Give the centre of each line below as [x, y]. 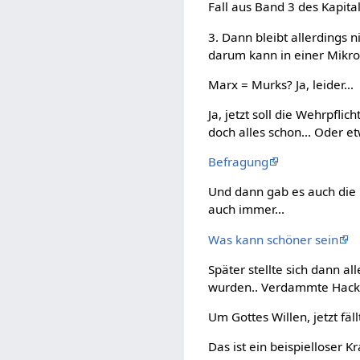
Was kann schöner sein [274, 239]
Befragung [239, 162]
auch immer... [247, 209]
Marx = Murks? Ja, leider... [281, 84]
